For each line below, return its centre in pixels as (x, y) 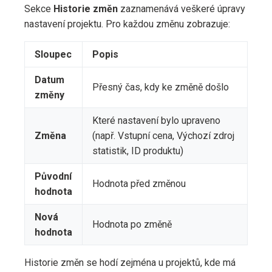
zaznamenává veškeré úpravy (182, 9)
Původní (53, 177)
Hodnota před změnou (139, 184)
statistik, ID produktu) (138, 151)
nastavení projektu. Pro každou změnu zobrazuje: (127, 24)
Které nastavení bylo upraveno (156, 121)
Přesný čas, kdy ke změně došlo (161, 87)
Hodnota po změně (132, 225)
